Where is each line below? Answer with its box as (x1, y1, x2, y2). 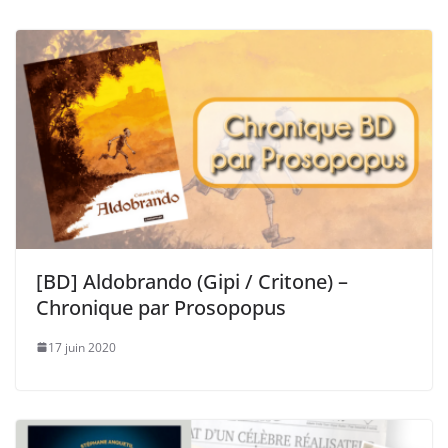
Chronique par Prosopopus (36, 293, 286, 321)
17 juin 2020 (48, 338, 116, 356)
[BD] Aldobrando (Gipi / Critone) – (36, 267, 348, 295)
